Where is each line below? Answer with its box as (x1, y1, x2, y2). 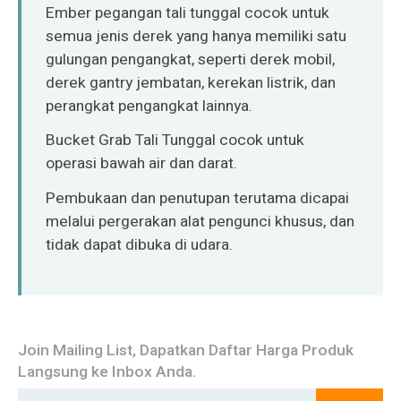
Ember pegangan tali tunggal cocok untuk (46, 2, 330, 25)
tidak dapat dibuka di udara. (46, 233, 234, 256)
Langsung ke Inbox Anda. (17, 361, 196, 384)
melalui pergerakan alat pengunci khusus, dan (46, 209, 355, 233)
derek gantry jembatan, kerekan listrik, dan (46, 72, 337, 95)
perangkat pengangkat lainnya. (46, 95, 253, 118)
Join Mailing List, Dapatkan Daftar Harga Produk (17, 339, 354, 363)
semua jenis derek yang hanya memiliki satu (46, 25, 347, 48)
